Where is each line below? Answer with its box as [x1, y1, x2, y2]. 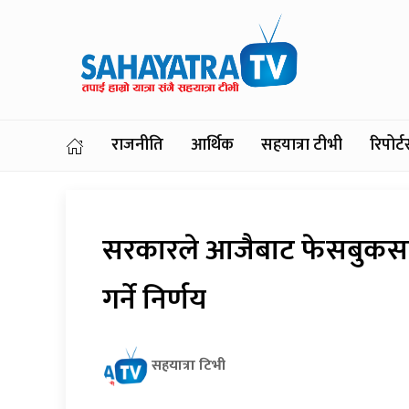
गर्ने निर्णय [102, 276, 206, 325]
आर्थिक [191, 131, 234, 160]
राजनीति [111, 131, 163, 160]
